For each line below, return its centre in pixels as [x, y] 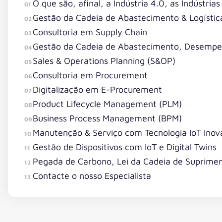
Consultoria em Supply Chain [90, 32]
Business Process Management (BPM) [107, 118]
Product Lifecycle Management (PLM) [107, 104]
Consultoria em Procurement [90, 75]
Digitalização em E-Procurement [97, 89]
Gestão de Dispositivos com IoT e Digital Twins [124, 147]
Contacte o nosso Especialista [92, 175]
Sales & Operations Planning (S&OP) [104, 60]
